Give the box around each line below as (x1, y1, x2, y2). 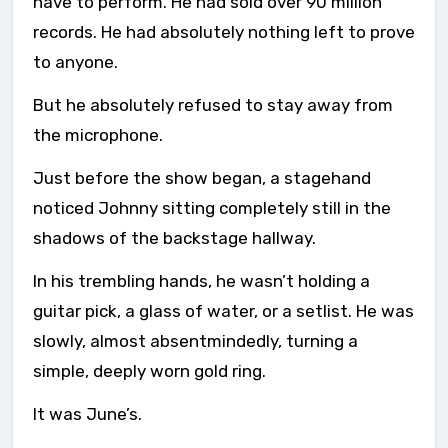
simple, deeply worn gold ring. (33, 361, 266, 381)
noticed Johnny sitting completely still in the (33, 198, 391, 218)
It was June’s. (33, 404, 142, 424)
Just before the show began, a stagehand (33, 168, 371, 188)
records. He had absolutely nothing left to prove (33, 22, 415, 42)
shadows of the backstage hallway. (33, 228, 316, 248)
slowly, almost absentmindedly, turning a (33, 331, 358, 351)
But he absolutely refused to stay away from (33, 95, 393, 115)
